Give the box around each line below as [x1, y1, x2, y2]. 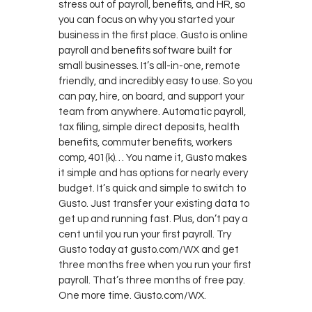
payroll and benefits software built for [58, 45, 232, 56]
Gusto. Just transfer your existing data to [58, 198, 249, 209]
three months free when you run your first [58, 259, 251, 270]
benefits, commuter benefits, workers [58, 136, 232, 148]
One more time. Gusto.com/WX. [58, 290, 206, 301]
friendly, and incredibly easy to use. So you [58, 75, 253, 86]
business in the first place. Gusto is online [58, 29, 248, 40]
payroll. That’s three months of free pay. [58, 274, 245, 286]
